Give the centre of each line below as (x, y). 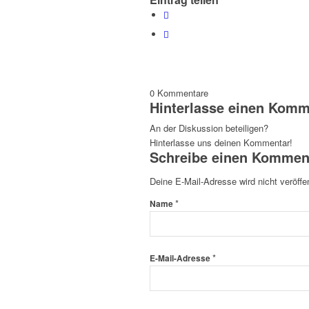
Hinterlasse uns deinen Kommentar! (221, 143)
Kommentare (183, 93)
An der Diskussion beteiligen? (209, 128)
